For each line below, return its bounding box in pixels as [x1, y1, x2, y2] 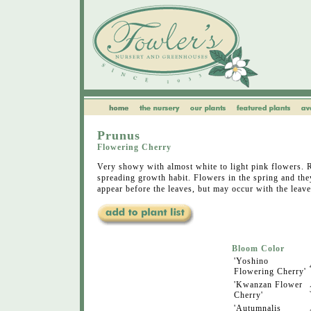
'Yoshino [234, 256, 269, 266]
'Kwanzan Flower [234, 280, 303, 289]
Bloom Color [232, 244, 285, 253]
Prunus [97, 128, 140, 142]
